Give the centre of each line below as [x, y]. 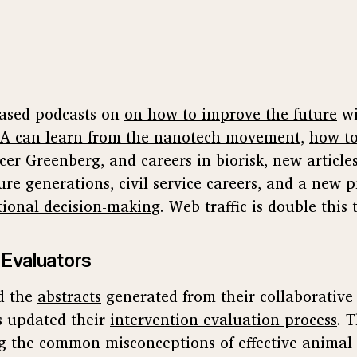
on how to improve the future [231, 114]
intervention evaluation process [224, 319]
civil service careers [188, 183]
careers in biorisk [202, 160]
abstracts [69, 296]
